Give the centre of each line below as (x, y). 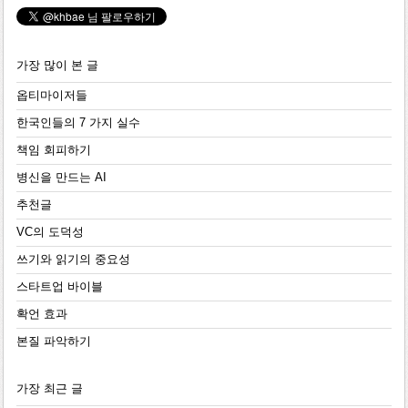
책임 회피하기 (53, 150)
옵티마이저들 (51, 95)
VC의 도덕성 (50, 232)
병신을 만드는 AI (61, 177)
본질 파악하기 (53, 341)
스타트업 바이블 (59, 286)
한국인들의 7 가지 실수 (78, 122)
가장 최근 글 (49, 388)
